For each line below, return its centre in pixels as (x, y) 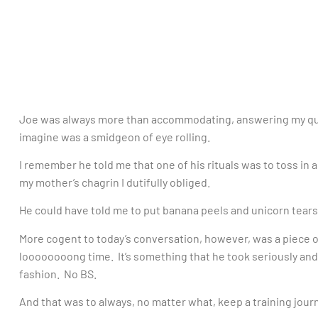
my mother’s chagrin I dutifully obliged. (115, 182)
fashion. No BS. (58, 273)
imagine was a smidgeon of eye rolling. (115, 136)
